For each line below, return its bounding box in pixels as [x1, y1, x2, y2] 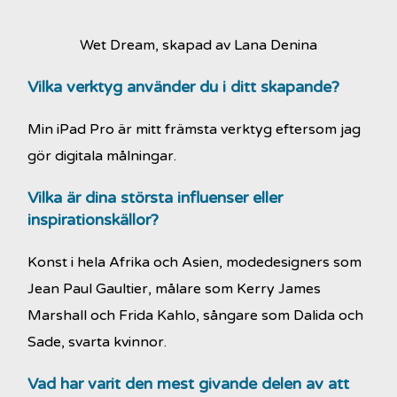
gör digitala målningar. [27, 146, 177, 165]
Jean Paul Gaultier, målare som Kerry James [27, 279, 322, 298]
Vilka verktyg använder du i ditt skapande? [27, 76, 340, 97]
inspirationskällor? [27, 209, 160, 230]
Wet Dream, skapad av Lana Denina [80, 35, 317, 54]
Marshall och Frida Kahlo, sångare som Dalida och [27, 306, 364, 324]
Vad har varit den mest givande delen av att [27, 373, 350, 393]
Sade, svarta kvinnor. [27, 332, 167, 351]
